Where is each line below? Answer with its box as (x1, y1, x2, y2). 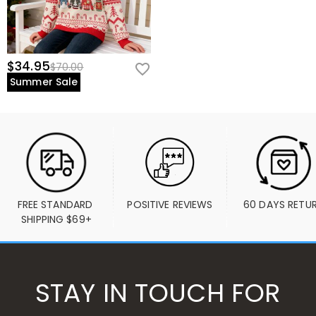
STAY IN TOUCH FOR (35, 275, 281, 311)
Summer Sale (10, 75, 78, 89)
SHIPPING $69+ (21, 212, 92, 226)
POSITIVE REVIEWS (127, 197, 213, 212)
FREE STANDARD (17, 197, 93, 212)
